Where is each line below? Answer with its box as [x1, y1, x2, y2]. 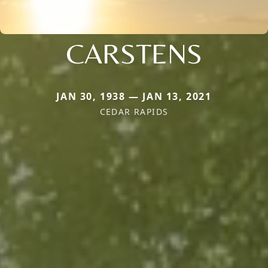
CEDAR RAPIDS [99, 105, 169, 117]
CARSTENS [66, 36, 202, 70]
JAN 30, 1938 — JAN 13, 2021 [56, 89, 212, 103]
